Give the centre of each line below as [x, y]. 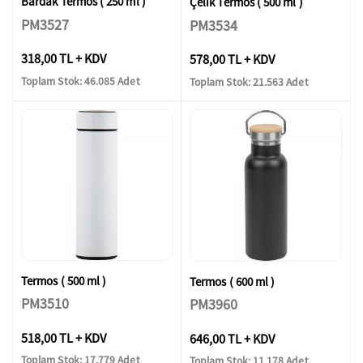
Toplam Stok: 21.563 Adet [249, 82]
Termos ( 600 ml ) [233, 281]
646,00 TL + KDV [232, 338]
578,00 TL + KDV [232, 60]
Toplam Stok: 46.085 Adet [81, 81]
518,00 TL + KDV [64, 337]
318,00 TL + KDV [64, 59]
